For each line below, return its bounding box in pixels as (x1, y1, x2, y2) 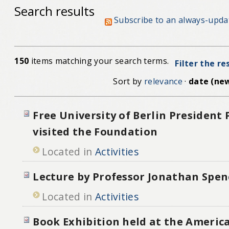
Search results (14, 2, 95, 19)
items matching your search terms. (29, 55, 169, 67)
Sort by (113, 76, 142, 87)
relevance (144, 76, 182, 87)
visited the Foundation (33, 124, 158, 139)
